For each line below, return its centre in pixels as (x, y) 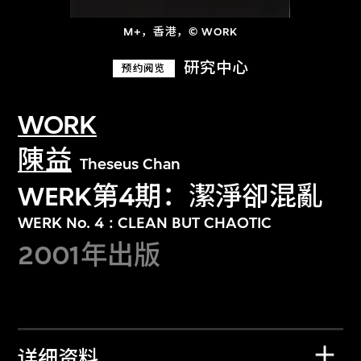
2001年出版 (89, 255)
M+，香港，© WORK (180, 32)
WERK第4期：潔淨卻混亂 (170, 196)
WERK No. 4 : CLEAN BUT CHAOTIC (145, 222)
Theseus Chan (130, 164)
